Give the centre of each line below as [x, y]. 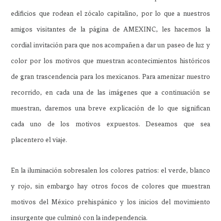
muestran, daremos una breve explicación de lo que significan [110, 108]
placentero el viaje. [39, 140]
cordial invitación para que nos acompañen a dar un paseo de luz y [110, 45]
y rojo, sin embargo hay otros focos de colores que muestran [110, 186]
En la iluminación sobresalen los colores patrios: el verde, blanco [110, 170]
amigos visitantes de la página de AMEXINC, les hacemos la [110, 29]
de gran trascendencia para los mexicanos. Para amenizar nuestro [110, 76]
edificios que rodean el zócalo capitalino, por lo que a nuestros [110, 13]
